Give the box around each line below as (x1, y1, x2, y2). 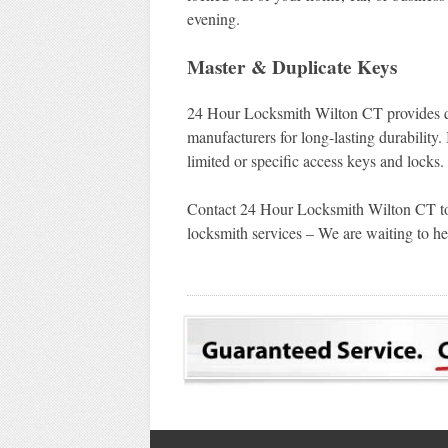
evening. (186, 8, 240, 30)
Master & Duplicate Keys (186, 53, 397, 82)
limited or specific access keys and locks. (186, 150, 444, 172)
